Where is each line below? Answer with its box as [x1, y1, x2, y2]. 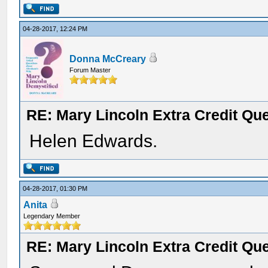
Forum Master [69, 66, 111, 74]
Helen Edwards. [29, 131, 158, 151]
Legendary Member [23, 212, 81, 220]
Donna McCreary [69, 54, 147, 64]
